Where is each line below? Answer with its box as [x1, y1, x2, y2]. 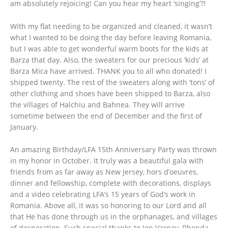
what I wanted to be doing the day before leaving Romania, [10, 32, 211, 42]
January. [10, 122, 38, 132]
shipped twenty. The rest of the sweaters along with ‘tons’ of [10, 77, 215, 87]
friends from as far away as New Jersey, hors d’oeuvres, [10, 167, 198, 177]
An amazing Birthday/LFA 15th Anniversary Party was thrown [10, 145, 217, 155]
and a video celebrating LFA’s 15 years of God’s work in [10, 189, 195, 199]
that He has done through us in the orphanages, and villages [10, 212, 217, 222]
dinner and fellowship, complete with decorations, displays [10, 178, 211, 188]
